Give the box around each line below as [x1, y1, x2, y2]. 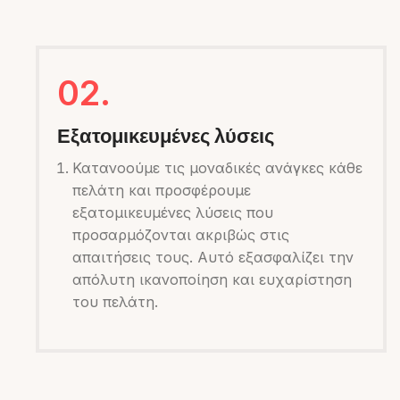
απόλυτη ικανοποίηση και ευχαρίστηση [72, 270, 352, 288]
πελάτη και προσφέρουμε [72, 180, 251, 199]
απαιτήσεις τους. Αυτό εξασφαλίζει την [72, 247, 354, 266]
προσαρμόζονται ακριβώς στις [72, 225, 289, 244]
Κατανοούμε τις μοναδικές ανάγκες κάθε [72, 158, 362, 177]
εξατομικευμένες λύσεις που [72, 203, 273, 221]
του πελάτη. [72, 292, 158, 311]
